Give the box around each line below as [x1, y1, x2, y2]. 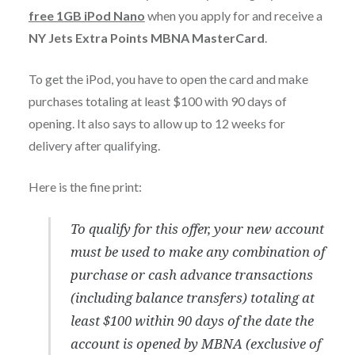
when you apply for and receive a [144, 7, 323, 23]
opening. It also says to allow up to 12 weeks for [28, 115, 285, 131]
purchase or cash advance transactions [71, 265, 314, 284]
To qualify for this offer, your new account [71, 219, 325, 238]
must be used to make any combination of [71, 242, 326, 261]
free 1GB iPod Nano [28, 7, 145, 23]
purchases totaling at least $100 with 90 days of [28, 93, 287, 109]
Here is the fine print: [28, 178, 142, 194]
